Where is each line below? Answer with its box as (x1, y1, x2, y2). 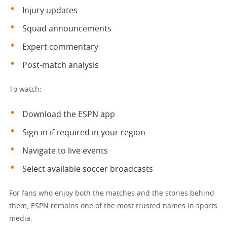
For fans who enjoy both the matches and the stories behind (9, 190, 214, 197)
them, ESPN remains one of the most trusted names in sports (9, 202, 217, 210)
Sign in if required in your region (22, 128, 145, 137)
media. (9, 215, 32, 222)
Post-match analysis (22, 61, 99, 69)
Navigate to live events (22, 146, 108, 155)
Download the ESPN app (22, 110, 115, 119)
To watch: (9, 86, 42, 93)
